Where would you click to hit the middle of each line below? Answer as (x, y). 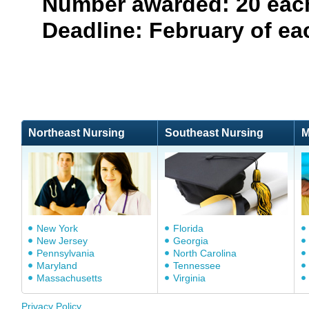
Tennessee (197, 266)
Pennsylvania (66, 253)
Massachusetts (69, 278)
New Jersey (62, 241)
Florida (188, 228)
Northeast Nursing (77, 133)
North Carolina (205, 253)
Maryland (57, 266)
